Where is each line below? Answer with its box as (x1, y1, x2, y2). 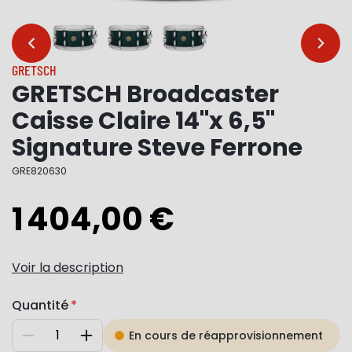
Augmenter (85, 333, 148, 350)
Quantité (12, 296, 68, 315)
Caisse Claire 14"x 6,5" (12, 104, 275, 138)
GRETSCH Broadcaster (12, 78, 279, 112)
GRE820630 (12, 164, 67, 178)
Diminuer (27, 333, 77, 350)
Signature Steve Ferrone (12, 131, 302, 165)
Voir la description (12, 258, 123, 277)
